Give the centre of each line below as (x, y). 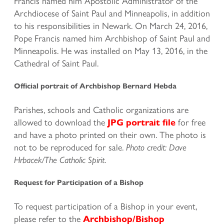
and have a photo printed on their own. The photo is (110, 134)
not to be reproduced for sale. (70, 147)
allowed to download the (61, 122)
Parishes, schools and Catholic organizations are (101, 109)
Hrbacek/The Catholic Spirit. (60, 160)
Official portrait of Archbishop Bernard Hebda (95, 86)
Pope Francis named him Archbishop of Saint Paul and (112, 38)
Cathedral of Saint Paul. (56, 63)
